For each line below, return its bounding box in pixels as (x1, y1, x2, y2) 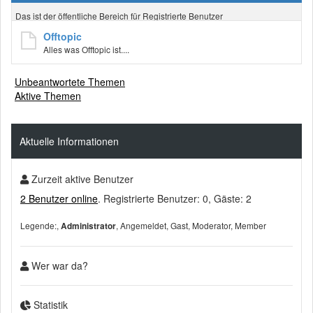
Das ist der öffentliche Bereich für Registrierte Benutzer (15, 9, 223, 22)
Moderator (192, 219, 231, 231)
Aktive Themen (15, 88, 81, 103)
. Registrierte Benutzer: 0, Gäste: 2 (98, 191, 252, 205)
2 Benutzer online (20, 191, 98, 205)
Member (235, 219, 266, 231)
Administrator (61, 219, 116, 232)
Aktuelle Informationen (20, 133, 119, 148)
